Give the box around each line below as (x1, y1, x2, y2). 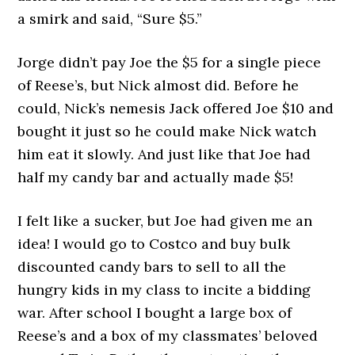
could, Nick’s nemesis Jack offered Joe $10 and (17, 98, 334, 117)
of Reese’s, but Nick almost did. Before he (17, 75, 300, 94)
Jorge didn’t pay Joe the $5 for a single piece (17, 52, 322, 71)
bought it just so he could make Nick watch (17, 121, 317, 140)
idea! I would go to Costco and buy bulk (17, 234, 291, 253)
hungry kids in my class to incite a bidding (17, 280, 311, 299)
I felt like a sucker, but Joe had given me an (17, 211, 313, 230)
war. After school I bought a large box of (17, 303, 292, 322)
